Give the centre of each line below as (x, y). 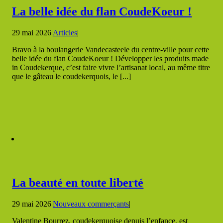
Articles (65, 32)
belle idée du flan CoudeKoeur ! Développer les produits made (111, 58)
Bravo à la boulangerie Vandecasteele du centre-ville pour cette (111, 49)
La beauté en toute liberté (78, 182)
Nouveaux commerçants (91, 204)
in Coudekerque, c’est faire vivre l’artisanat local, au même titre (111, 67)
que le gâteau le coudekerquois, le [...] (72, 76)
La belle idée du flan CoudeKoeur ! (102, 11)
